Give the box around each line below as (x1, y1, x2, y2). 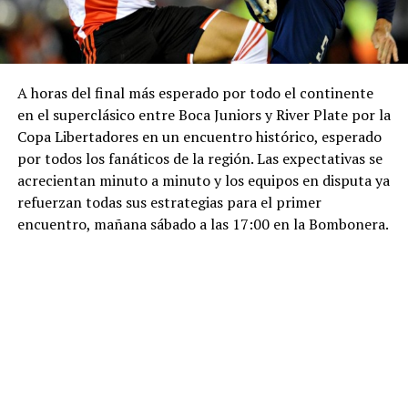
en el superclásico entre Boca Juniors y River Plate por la (16, 105, 391, 126)
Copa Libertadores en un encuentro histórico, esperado (16, 127, 382, 148)
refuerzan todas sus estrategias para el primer (16, 192, 321, 213)
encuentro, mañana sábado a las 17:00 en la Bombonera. (16, 214, 389, 235)
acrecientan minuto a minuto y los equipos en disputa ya (16, 170, 390, 191)
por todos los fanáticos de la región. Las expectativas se (16, 148, 382, 169)
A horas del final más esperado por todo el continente (16, 83, 373, 104)
